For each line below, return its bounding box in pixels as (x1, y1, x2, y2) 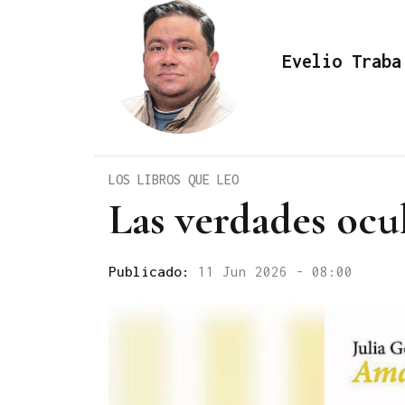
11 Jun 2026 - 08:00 (198, 262, 353, 279)
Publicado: (108, 262, 198, 279)
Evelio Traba (282, 50, 401, 71)
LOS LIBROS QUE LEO (108, 171, 239, 187)
